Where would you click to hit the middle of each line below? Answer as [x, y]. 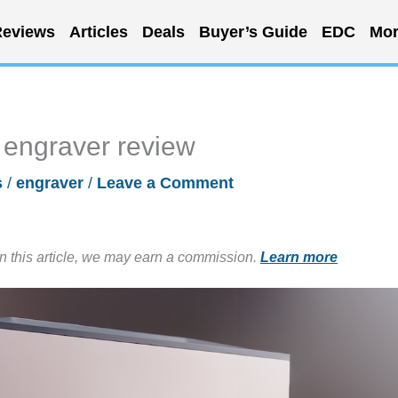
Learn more [299, 257]
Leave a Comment [165, 183]
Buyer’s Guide [253, 32]
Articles [98, 32]
